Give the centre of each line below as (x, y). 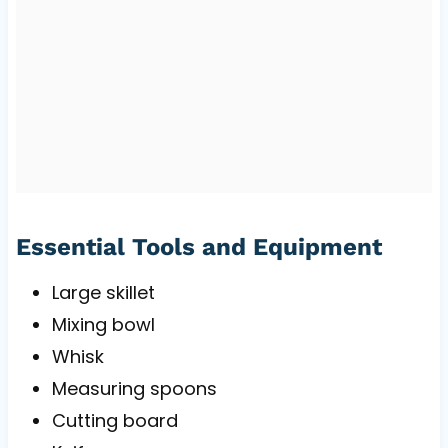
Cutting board (114, 421)
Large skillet (103, 293)
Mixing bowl (103, 325)
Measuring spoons (134, 389)
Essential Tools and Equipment (198, 247)
